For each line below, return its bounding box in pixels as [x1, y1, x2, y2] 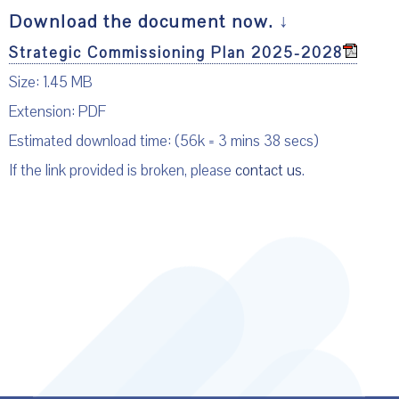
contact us [235, 160, 302, 182]
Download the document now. [9, 10, 273, 35]
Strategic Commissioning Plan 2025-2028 [9, 43, 343, 64]
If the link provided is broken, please [9, 160, 235, 182]
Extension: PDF [9, 102, 106, 123]
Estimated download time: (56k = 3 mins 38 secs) [9, 131, 319, 152]
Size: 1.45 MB [9, 72, 93, 94]
